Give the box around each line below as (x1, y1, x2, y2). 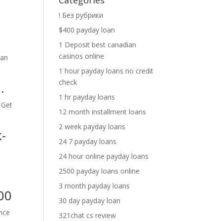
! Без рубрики (59, 10, 104, 20)
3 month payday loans (59, 181, 130, 190)
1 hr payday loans (59, 92, 115, 102)
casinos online (59, 51, 105, 61)
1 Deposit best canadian (59, 40, 137, 49)
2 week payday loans (59, 122, 126, 131)
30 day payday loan (59, 196, 121, 205)
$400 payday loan (59, 25, 115, 35)
